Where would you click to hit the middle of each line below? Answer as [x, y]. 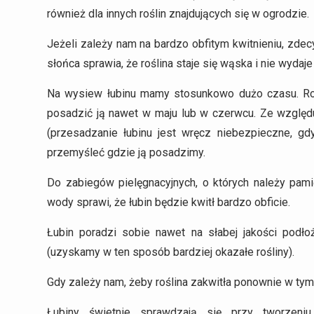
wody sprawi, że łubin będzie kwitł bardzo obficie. [169, 202]
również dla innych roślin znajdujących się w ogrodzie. [178, 13]
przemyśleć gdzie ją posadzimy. [126, 152]
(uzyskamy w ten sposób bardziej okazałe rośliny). [171, 252]
